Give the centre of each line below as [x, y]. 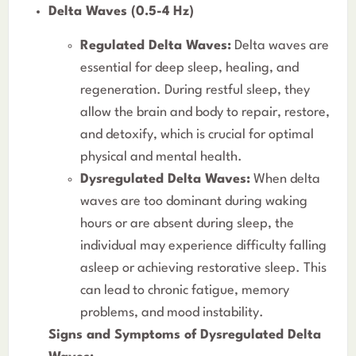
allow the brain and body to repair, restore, [205, 112]
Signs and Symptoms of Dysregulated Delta [185, 335]
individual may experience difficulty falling [203, 246]
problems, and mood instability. [172, 312]
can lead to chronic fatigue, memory [185, 290]
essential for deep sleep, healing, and [190, 68]
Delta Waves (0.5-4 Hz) [121, 12]
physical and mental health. [161, 157]
